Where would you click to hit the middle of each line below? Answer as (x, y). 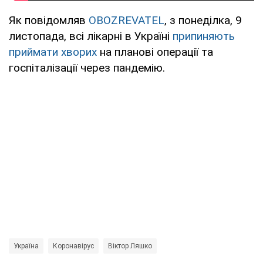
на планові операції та (155, 52)
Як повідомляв (49, 20)
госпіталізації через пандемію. (87, 68)
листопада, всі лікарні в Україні (91, 36)
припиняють (204, 36)
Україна (26, 246)
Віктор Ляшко (130, 246)
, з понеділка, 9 (203, 20)
